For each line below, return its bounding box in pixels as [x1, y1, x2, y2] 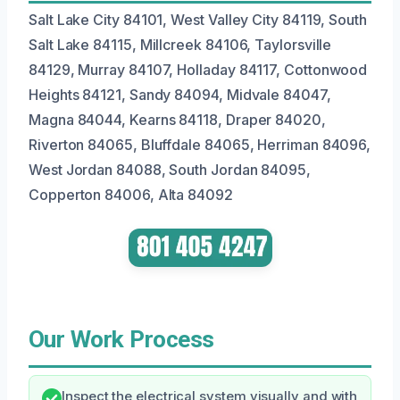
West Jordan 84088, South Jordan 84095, [29, 161, 311, 179]
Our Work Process [29, 326, 214, 354]
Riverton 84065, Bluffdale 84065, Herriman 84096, [29, 136, 371, 154]
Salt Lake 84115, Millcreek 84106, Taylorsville [29, 36, 332, 54]
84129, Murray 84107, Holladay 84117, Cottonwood [29, 61, 368, 79]
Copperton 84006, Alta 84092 [29, 186, 233, 204]
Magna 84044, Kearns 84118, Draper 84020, [29, 111, 326, 129]
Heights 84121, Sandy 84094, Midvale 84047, [29, 86, 331, 104]
